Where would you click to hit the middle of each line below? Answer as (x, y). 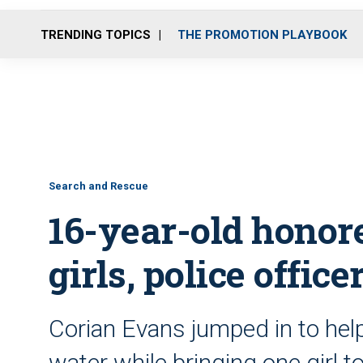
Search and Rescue (98, 186)
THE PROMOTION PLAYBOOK (262, 34)
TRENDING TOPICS (96, 34)
